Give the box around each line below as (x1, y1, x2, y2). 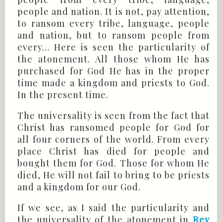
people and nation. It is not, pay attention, (17, 5, 210, 18)
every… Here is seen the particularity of (17, 41, 210, 54)
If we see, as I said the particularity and (17, 202, 210, 214)
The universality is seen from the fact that (17, 110, 210, 122)
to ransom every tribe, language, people (17, 17, 210, 30)
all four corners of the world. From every (17, 133, 210, 146)
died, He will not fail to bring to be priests (17, 169, 210, 181)
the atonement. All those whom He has (17, 53, 210, 65)
